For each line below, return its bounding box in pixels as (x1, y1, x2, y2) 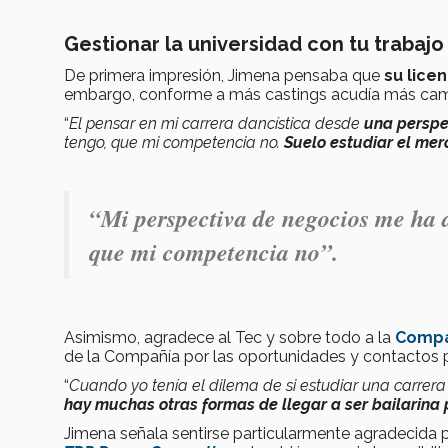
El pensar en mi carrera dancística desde (69, 113, 364, 133)
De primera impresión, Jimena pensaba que (64, 65, 384, 85)
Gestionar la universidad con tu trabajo (64, 31, 444, 56)
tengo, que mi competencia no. (64, 132, 284, 152)
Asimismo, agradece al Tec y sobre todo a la (64, 327, 395, 347)
